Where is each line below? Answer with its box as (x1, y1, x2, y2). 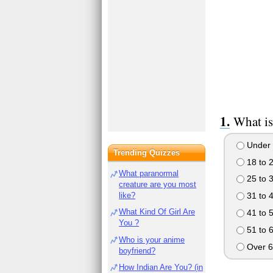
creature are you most (119, 180, 197, 189)
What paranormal (119, 169, 179, 178)
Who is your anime (119, 235, 185, 244)
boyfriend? (119, 246, 156, 255)
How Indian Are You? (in (119, 262, 204, 272)
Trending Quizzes (113, 148, 180, 157)
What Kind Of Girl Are (119, 207, 196, 217)
